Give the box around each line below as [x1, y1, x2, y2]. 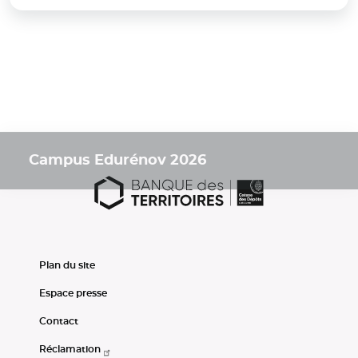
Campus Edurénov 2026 [29, 153, 206, 168]
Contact [39, 316, 79, 326]
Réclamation [39, 344, 101, 355]
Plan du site [39, 260, 96, 270]
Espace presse [39, 288, 108, 298]
